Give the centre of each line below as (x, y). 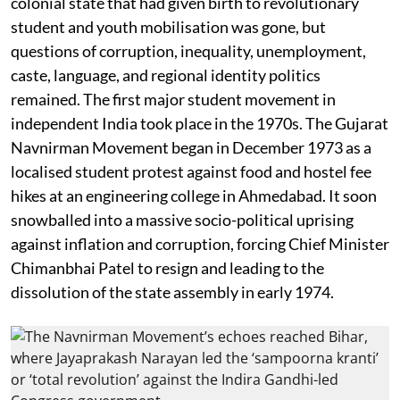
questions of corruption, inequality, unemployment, (188, 51)
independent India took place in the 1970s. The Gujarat (200, 123)
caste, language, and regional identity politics (166, 75)
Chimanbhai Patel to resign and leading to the (167, 268)
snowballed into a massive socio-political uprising (182, 220)
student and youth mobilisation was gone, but (168, 27)
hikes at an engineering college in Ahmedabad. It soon (194, 196)
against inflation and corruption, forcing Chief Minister (200, 244)
